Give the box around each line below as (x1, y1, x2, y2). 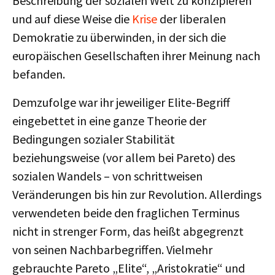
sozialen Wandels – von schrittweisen (12, 168, 203, 184)
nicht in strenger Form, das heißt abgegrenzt (12, 223, 244, 239)
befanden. (12, 66, 65, 82)
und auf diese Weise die (12, 11, 132, 26)
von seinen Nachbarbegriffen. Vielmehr (12, 242, 212, 257)
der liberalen (157, 11, 226, 26)
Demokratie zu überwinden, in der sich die (12, 29, 226, 45)
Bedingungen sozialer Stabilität (12, 131, 175, 147)
